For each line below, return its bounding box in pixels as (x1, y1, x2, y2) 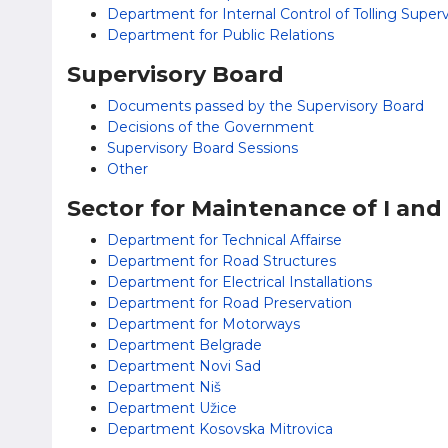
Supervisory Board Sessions (107, 139, 298, 157)
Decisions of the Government (107, 118, 314, 136)
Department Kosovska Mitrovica (107, 420, 333, 438)
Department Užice (107, 399, 237, 417)
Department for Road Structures (107, 252, 336, 270)
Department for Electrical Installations (107, 273, 372, 291)
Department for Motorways (107, 315, 300, 333)
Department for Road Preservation (107, 294, 352, 312)
